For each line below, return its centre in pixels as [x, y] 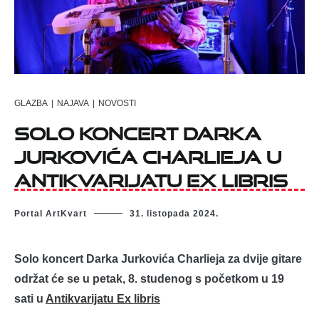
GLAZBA [31, 103]
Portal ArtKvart [51, 214]
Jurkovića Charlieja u [148, 153]
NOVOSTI [117, 103]
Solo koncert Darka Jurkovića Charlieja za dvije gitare [158, 259]
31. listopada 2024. [174, 214]
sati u [30, 299]
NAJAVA [73, 103]
